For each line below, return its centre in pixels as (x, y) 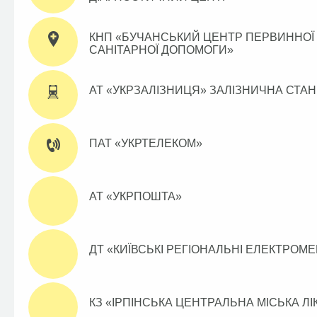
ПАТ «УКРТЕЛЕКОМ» (146, 143)
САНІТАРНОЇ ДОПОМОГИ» (161, 50)
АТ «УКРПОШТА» (136, 196)
